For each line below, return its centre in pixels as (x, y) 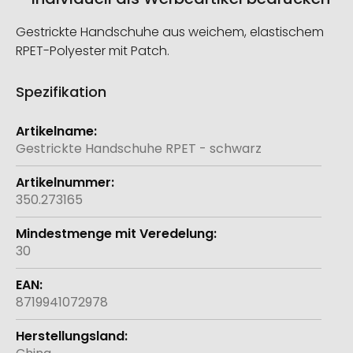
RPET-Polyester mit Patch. (93, 51)
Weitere (40, 123)
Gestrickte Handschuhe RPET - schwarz (139, 149)
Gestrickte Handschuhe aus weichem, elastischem (170, 32)
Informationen (59, 140)
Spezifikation (61, 92)
